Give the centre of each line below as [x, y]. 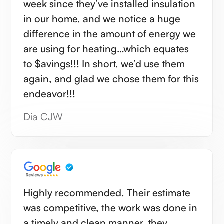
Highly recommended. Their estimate [75, 192]
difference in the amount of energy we [110, 33]
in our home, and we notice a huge [102, 18]
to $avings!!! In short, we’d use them [104, 63]
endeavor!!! [50, 93]
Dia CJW [43, 116]
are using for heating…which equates [106, 48]
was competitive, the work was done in [111, 207]
